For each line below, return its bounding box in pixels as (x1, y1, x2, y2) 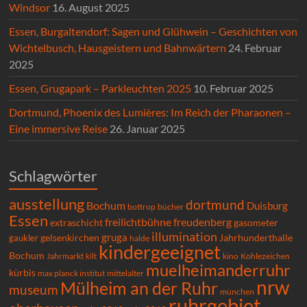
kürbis (9, 267, 36, 279)
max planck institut (38, 268, 106, 279)
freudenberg (173, 215, 232, 229)
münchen (220, 287, 255, 297)
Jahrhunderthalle (219, 232, 293, 244)
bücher (158, 201, 184, 212)
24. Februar (228, 41, 282, 55)
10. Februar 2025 (193, 82, 274, 95)
